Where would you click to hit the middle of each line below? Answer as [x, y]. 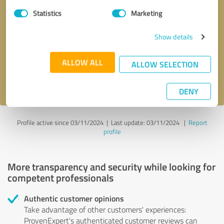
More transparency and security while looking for [111, 166]
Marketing [146, 13]
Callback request [50, 26]
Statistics [47, 13]
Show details [174, 36]
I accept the [27, 78]
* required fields [192, 26]
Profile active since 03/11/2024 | [64, 122]
